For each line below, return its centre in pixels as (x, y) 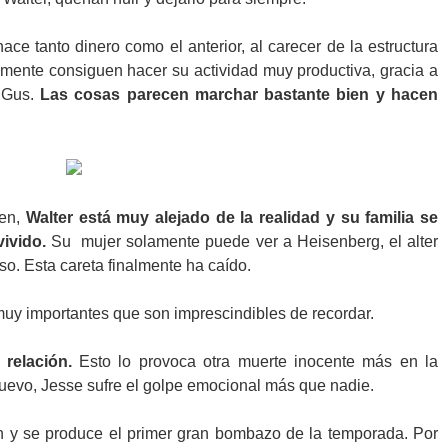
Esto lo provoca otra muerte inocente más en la (254, 361)
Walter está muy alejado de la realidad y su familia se (232, 217)
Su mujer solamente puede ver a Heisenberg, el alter (241, 241)
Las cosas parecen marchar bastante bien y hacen (239, 94)
